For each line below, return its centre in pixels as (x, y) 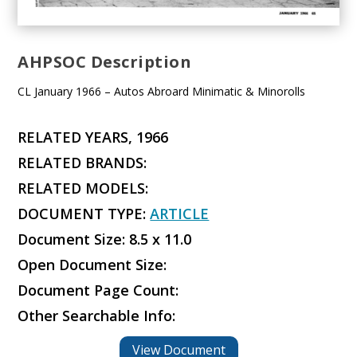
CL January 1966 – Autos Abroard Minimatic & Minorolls (162, 92)
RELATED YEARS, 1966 (93, 137)
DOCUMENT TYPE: (84, 214)
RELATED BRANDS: (82, 163)
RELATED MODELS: (83, 188)
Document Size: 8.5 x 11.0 (105, 239)
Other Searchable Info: (97, 316)
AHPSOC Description (105, 62)
